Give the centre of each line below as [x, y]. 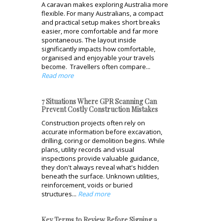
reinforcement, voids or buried [87, 185]
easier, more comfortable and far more [100, 31]
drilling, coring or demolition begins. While [103, 140]
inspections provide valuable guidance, [100, 158]
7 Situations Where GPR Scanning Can [99, 101]
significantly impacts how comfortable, [98, 49]
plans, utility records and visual [88, 149]
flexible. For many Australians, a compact [102, 13]
